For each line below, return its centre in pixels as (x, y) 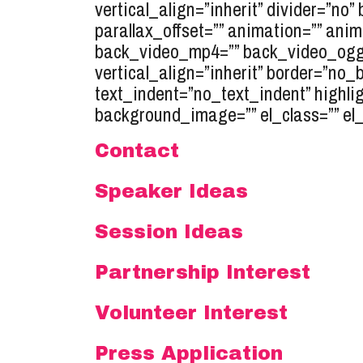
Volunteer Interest (191, 313)
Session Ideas (169, 232)
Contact (137, 151)
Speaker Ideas (171, 191)
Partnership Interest (203, 272)
